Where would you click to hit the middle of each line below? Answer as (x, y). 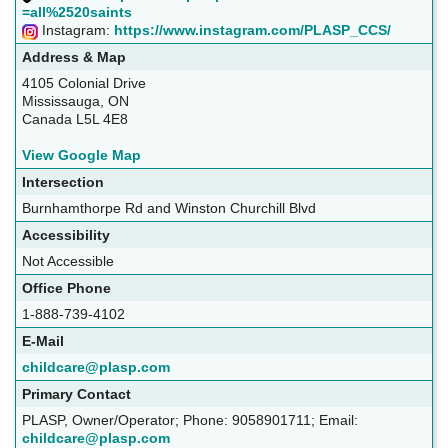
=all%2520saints (77, 12)
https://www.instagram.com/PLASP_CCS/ (252, 30)
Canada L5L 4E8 (75, 119)
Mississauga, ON (75, 101)
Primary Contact (76, 394)
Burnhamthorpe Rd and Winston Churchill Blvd (169, 208)
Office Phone (66, 288)
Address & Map (74, 57)
